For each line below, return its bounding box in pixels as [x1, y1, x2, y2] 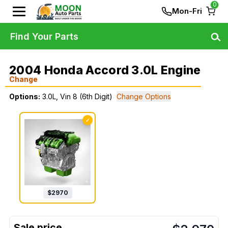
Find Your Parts [10, 31, 78, 42]
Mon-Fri [172, 6, 202, 16]
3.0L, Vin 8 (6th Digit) [42, 92, 112, 101]
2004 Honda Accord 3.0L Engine [9, 63, 201, 77]
